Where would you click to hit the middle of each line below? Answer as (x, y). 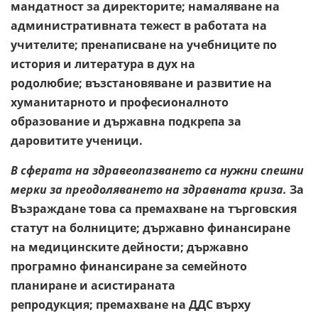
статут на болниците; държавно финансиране (150, 227)
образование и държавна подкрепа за (126, 121)
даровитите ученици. (78, 140)
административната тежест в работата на (139, 25)
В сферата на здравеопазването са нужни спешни (157, 170)
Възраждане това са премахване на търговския (154, 208)
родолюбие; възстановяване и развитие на (141, 83)
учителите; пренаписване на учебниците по (144, 44)
